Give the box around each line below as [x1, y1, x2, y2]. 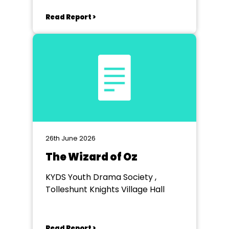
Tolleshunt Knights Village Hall [45, 184, 165, 195]
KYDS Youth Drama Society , [45, 171, 156, 183]
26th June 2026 [45, 133, 96, 143]
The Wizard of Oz [45, 150, 138, 164]
